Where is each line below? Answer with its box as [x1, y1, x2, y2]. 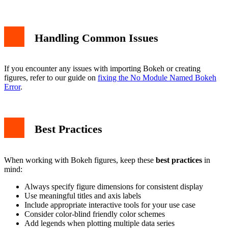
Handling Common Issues [35, 31, 158, 44]
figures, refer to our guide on [4, 73, 98, 82]
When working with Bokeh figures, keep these [4, 156, 156, 165]
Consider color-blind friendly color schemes [24, 210, 165, 219]
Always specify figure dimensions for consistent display [24, 182, 203, 191]
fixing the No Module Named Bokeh [98, 73, 216, 82]
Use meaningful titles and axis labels [24, 191, 141, 201]
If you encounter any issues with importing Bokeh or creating [4, 64, 201, 73]
